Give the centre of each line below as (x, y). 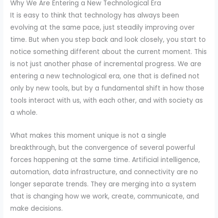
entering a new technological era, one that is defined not (105, 76)
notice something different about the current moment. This (109, 52)
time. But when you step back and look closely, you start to (108, 39)
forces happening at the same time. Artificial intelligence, (105, 160)
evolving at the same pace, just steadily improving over (103, 27)
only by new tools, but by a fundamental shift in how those (108, 88)
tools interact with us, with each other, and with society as (107, 100)
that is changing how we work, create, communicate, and (105, 196)
